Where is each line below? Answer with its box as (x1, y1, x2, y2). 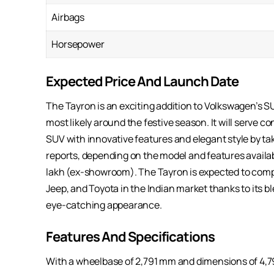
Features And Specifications (46, 227, 215, 246)
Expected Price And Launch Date (46, 72, 239, 91)
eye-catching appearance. (46, 198, 164, 212)
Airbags (51, 10, 84, 24)
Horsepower (51, 37, 105, 51)
